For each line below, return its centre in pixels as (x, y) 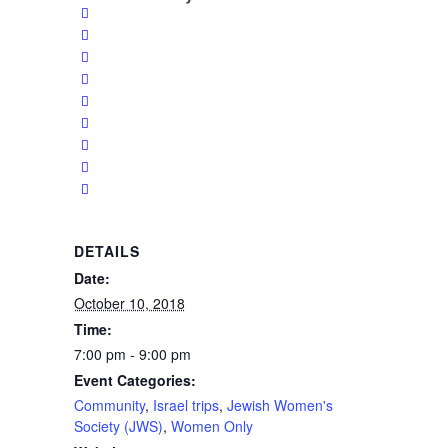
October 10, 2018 (129, 303)
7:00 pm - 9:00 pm (132, 354)
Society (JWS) (118, 426)
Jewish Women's (279, 405)
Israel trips (185, 405)
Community (109, 405)
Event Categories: (134, 380)
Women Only (211, 426)
